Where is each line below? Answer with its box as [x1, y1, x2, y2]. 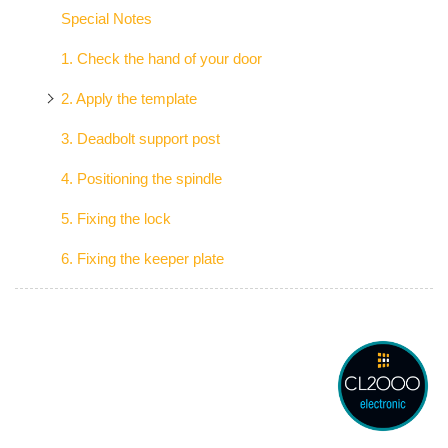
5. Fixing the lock [60, 209, 171, 227]
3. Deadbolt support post [60, 129, 220, 147]
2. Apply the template [60, 89, 197, 107]
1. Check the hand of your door [60, 49, 262, 67]
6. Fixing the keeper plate [60, 249, 224, 267]
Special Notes [60, 9, 152, 27]
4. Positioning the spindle [60, 169, 222, 187]
